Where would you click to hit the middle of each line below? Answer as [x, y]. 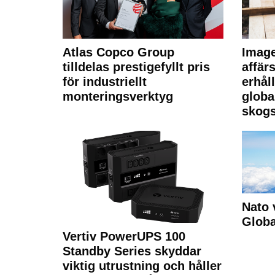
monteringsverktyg [118, 97]
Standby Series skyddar [132, 251]
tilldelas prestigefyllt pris [136, 67]
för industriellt [105, 82]
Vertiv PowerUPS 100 [124, 237]
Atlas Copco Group [118, 52]
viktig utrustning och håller [142, 266]
